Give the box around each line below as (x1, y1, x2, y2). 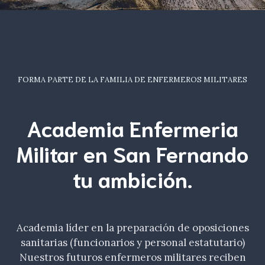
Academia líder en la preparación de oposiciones (16, 221, 249, 234)
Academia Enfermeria (27, 113, 238, 141)
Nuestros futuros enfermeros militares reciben (19, 251, 246, 264)
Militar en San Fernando (17, 138, 248, 167)
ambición (98, 164, 188, 192)
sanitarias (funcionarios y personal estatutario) (20, 236, 245, 249)
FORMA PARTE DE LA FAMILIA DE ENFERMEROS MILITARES (18, 75, 247, 85)
